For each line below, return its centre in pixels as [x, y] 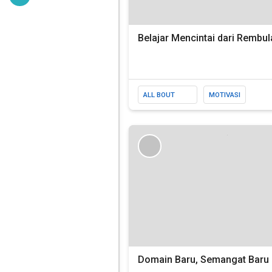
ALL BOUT [159, 95]
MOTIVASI [225, 95]
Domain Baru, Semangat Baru [203, 260]
